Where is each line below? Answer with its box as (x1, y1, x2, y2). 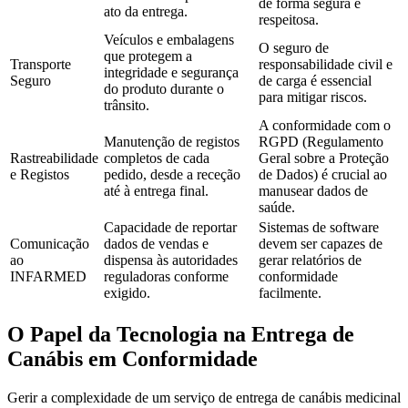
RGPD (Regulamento (259, 134, 383, 150)
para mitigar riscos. (259, 89, 367, 106)
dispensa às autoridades (104, 252, 238, 269)
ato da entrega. (104, 4, 188, 20)
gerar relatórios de (259, 252, 362, 269)
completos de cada (104, 150, 209, 167)
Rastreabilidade (10, 150, 98, 167)
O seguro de (259, 40, 329, 56)
